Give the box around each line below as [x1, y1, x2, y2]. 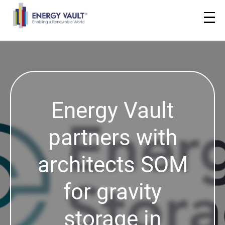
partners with [48, 125, 177, 151]
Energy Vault [51, 97, 174, 124]
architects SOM [37, 152, 188, 178]
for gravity [63, 179, 162, 205]
